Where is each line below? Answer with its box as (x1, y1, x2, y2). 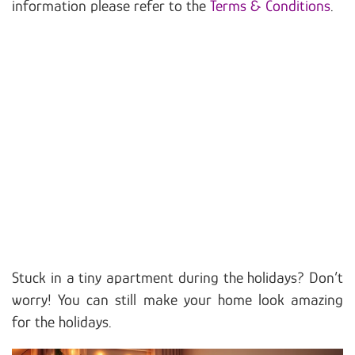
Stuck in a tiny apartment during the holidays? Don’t (12, 269, 343, 287)
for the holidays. (12, 313, 112, 331)
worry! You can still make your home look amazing (12, 291, 343, 309)
